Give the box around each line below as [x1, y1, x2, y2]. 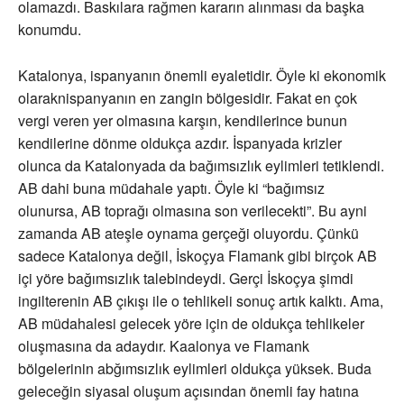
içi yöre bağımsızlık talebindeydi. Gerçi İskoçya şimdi [18, 268, 353, 289]
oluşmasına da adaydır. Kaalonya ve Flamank [18, 335, 309, 357]
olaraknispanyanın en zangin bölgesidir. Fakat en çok [18, 87, 357, 109]
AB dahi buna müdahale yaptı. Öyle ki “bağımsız [18, 178, 325, 199]
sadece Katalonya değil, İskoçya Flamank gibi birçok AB [18, 245, 377, 267]
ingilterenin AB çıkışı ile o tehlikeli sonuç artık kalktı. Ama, [18, 290, 383, 312]
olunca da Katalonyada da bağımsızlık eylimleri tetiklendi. [18, 155, 384, 177]
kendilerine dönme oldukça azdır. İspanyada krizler [18, 133, 342, 154]
